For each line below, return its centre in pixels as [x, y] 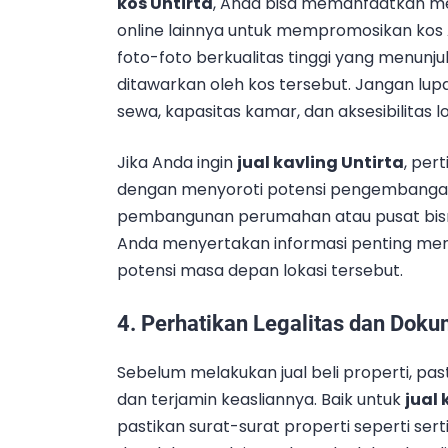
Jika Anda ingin [177, 163]
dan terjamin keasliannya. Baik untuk [261, 400]
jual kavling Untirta [320, 163]
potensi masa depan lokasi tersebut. [260, 271]
